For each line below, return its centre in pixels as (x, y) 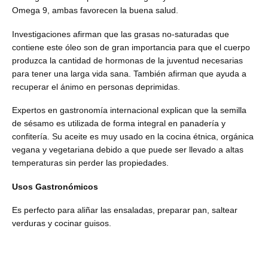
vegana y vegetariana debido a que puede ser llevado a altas (128, 150)
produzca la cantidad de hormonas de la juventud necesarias (127, 60)
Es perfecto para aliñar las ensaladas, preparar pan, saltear (125, 210)
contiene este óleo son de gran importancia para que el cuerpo (131, 47)
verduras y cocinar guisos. (62, 223)
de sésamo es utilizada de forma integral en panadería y (119, 124)
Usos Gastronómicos (55, 186)
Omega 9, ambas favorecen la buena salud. (95, 10)
